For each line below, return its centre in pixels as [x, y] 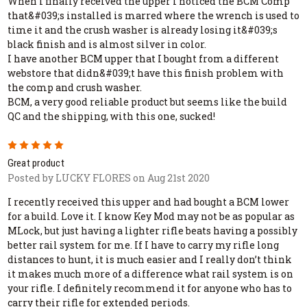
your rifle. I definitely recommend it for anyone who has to [149, 288]
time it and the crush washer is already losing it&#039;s [142, 30]
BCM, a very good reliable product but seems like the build [147, 102]
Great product [36, 163]
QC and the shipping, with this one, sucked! [111, 116]
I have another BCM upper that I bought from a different [143, 59]
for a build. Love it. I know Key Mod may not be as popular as [151, 217]
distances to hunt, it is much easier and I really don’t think [149, 260]
